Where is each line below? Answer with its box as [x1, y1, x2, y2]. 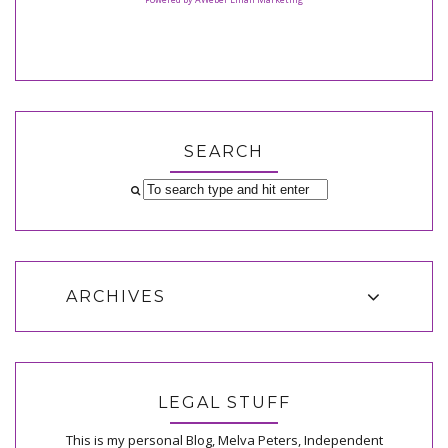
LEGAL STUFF [157, 393, 291, 413]
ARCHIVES [66, 287, 166, 307]
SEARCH [184, 141, 264, 161]
